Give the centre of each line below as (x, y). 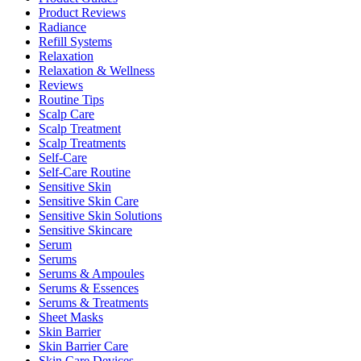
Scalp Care (66, 114)
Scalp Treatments (82, 143)
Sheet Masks (71, 317)
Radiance (62, 27)
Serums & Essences (89, 288)
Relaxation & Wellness (97, 70)
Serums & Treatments (93, 302)
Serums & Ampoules (91, 273)
